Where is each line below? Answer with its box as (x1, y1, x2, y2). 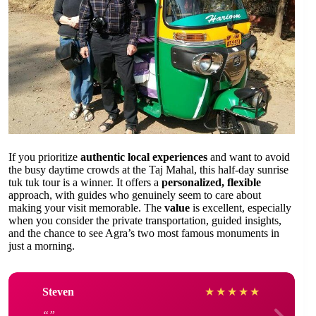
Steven (42, 285, 74, 298)
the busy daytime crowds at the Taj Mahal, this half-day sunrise (8, 164, 288, 176)
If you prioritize (8, 151, 80, 164)
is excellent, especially (190, 202, 291, 214)
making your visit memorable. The (8, 202, 164, 214)
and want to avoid (207, 151, 290, 164)
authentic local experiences (80, 151, 207, 164)
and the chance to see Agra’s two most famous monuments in (8, 227, 279, 240)
